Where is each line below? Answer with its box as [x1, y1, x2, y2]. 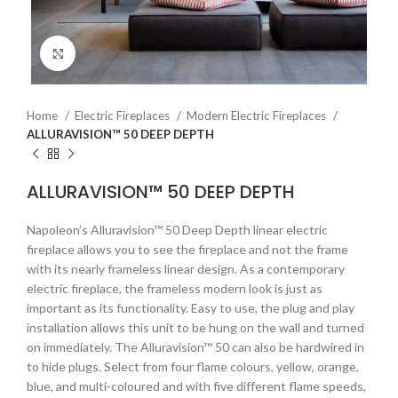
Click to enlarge [76, 46, 160, 60]
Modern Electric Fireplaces [187, 108, 329, 123]
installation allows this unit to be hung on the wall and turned [27, 320, 364, 335]
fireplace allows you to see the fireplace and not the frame [27, 242, 348, 257]
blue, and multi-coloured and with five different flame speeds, [27, 378, 366, 394]
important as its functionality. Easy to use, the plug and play [27, 300, 354, 315]
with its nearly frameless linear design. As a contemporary [27, 261, 345, 276]
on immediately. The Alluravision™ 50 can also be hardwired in [27, 339, 364, 354]
